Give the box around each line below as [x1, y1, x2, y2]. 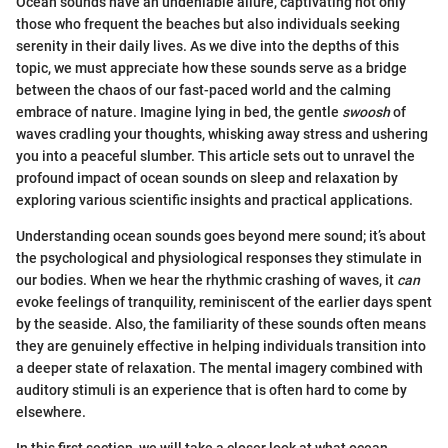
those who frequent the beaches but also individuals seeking [16, 16, 400, 32]
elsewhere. [16, 404, 86, 420]
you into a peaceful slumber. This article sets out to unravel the [16, 148, 415, 164]
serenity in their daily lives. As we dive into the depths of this [16, 38, 399, 54]
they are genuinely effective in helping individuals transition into [16, 338, 426, 354]
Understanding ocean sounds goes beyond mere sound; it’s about [16, 228, 426, 244]
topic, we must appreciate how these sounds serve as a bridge [16, 60, 407, 76]
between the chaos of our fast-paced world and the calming [16, 82, 391, 98]
